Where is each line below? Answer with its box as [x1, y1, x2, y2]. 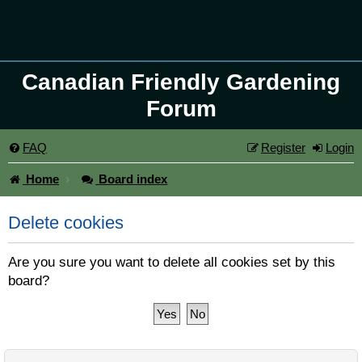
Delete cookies [8, 213, 124, 234]
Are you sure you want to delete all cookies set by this [8, 254, 335, 270]
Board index [99, 172, 168, 186]
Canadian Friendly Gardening [22, 69, 340, 95]
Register [261, 141, 305, 154]
